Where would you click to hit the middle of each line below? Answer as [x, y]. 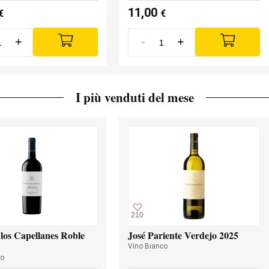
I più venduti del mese [134, 97]
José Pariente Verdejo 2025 [183, 235]
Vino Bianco [148, 246]
